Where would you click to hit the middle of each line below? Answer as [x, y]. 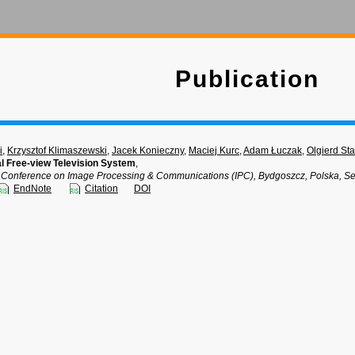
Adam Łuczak [273, 151]
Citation [101, 189]
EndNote [32, 189]
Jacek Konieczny [148, 151]
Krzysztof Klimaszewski [57, 151]
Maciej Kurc [214, 151]
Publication [247, 79]
